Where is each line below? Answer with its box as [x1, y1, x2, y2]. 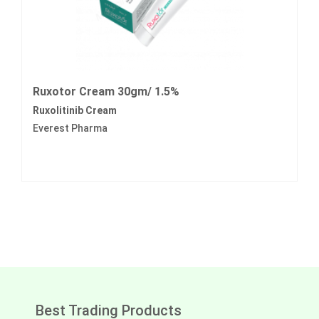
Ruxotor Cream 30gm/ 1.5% [33, 85, 179, 99]
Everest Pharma [33, 122, 108, 135]
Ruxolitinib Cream [33, 105, 117, 117]
